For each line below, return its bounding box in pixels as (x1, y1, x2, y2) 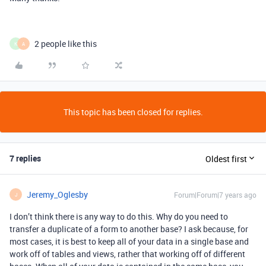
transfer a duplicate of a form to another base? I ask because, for (9, 223, 248, 235)
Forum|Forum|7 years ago (174, 190, 256, 199)
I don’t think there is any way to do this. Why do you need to (9, 211, 228, 222)
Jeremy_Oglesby (27, 189, 88, 200)
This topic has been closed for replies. (63, 106, 203, 118)
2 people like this (34, 38, 97, 49)
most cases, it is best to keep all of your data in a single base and (9, 236, 249, 247)
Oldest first (205, 153, 247, 164)
